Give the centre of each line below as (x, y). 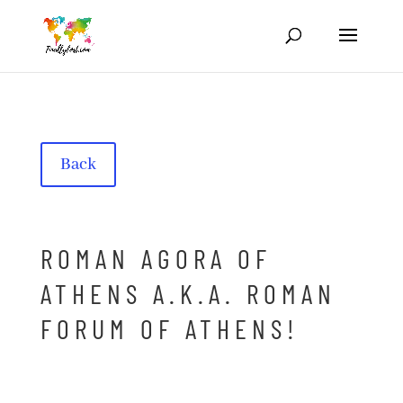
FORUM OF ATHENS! (170, 328)
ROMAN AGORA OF (156, 258)
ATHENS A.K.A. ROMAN (188, 293)
